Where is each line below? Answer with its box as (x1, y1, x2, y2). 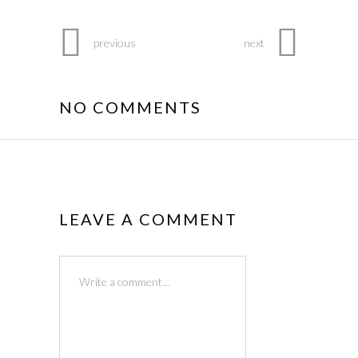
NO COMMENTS (59, 97, 201, 117)
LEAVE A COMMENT (59, 209, 237, 229)
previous (93, 35, 136, 50)
